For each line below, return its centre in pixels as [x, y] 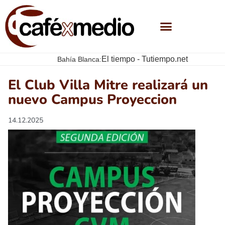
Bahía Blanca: [79, 59]
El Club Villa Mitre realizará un [108, 85]
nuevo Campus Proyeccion [92, 100]
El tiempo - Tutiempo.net [144, 59]
